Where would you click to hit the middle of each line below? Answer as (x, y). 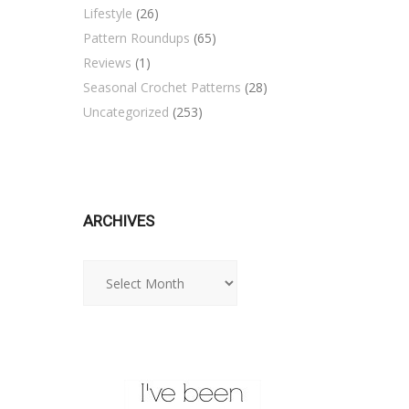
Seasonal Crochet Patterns (162, 87)
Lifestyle (108, 13)
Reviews (107, 63)
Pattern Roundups (136, 38)
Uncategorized (126, 112)
